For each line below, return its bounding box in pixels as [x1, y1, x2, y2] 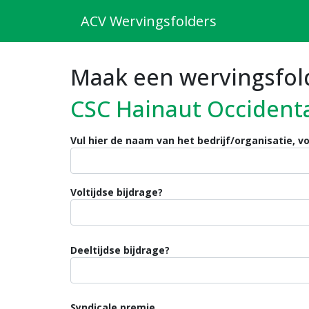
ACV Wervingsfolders [81, 11, 217, 30]
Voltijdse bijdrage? [70, 186, 163, 199]
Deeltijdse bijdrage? [70, 243, 170, 257]
